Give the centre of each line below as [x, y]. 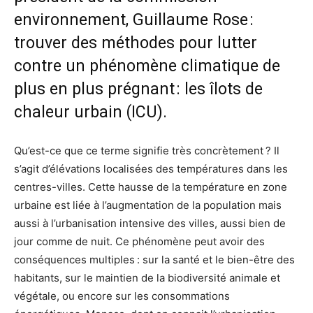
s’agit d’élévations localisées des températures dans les [151, 169]
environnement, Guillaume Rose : [134, 20]
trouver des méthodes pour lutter [136, 43]
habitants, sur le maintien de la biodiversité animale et [147, 278]
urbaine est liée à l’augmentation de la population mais [148, 205]
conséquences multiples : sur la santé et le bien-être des [154, 260]
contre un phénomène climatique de [147, 66]
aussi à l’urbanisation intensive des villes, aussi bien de [150, 224]
